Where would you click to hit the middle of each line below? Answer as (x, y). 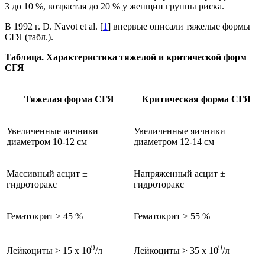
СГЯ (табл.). (29, 37)
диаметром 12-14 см (174, 142)
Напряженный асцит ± (180, 174)
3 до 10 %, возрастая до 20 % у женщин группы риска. (114, 7)
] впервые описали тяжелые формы (179, 27)
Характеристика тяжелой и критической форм (146, 57)
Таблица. (24, 57)
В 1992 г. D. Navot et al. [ (54, 27)
